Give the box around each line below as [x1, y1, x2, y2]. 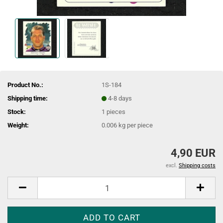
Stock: [7, 108, 26, 115]
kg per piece [117, 121, 153, 129]
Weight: [7, 121, 29, 129]
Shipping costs [179, 162, 216, 169]
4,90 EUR [171, 147, 216, 159]
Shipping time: [7, 94, 48, 102]
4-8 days [108, 94, 132, 102]
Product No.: [7, 81, 43, 89]
